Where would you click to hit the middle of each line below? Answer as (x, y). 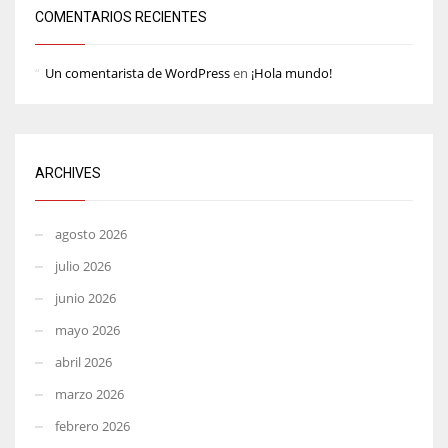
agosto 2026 (91, 233)
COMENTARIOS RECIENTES (121, 16)
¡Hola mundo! (291, 72)
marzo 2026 (89, 393)
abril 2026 (83, 361)
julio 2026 (83, 265)
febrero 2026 (92, 425)
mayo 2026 (87, 329)
